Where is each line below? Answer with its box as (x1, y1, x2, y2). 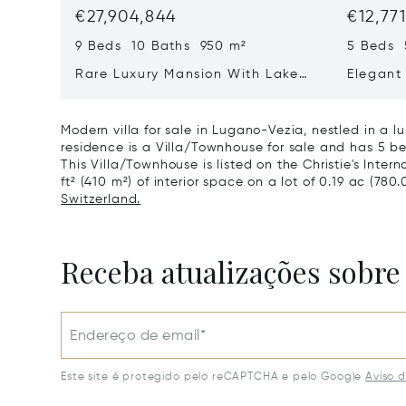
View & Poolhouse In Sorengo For (75, 87, 308, 101)
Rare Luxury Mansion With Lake (75, 68, 299, 82)
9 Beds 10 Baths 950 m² (75, 40, 247, 53)
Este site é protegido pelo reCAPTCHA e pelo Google (61, 372, 362, 383)
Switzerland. (61, 193, 141, 207)
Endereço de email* (70, 329, 207, 344)
